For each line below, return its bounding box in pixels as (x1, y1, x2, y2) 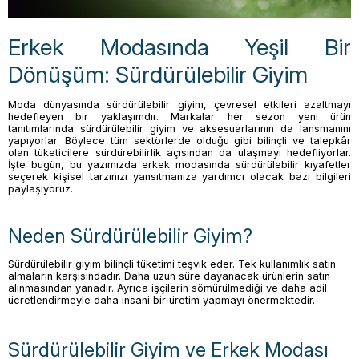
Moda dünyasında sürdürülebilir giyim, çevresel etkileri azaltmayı (8, 98, 351, 111)
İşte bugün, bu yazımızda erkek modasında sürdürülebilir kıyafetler (8, 158, 351, 171)
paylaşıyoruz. (8, 182, 86, 195)
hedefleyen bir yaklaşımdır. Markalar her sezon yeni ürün (8, 110, 351, 123)
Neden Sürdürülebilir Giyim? (8, 224, 257, 248)
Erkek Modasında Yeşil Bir (8, 34, 351, 62)
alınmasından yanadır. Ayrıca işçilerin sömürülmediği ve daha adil (8, 281, 327, 294)
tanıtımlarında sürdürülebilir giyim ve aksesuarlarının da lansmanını (8, 122, 351, 135)
